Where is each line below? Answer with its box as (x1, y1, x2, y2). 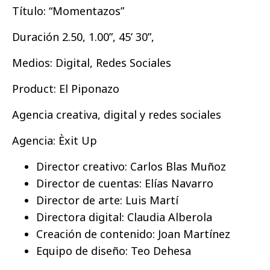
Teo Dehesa (131, 243, 191, 258)
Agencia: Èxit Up (12, 133, 97, 148)
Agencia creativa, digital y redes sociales (12, 107, 221, 122)
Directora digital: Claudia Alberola (36, 209, 212, 224)
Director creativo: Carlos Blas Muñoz (36, 159, 226, 174)
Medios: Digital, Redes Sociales (12, 55, 171, 70)
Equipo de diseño (36, 243, 125, 258)
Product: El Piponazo (12, 81, 119, 96)
